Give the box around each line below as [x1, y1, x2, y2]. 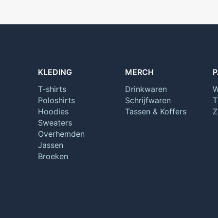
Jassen [37, 140, 63, 150]
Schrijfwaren [125, 95, 171, 105]
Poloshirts [37, 95, 75, 105]
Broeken [37, 151, 68, 161]
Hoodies [37, 106, 69, 116]
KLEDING [37, 67, 72, 77]
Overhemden [37, 128, 85, 139]
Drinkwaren [125, 84, 167, 94]
